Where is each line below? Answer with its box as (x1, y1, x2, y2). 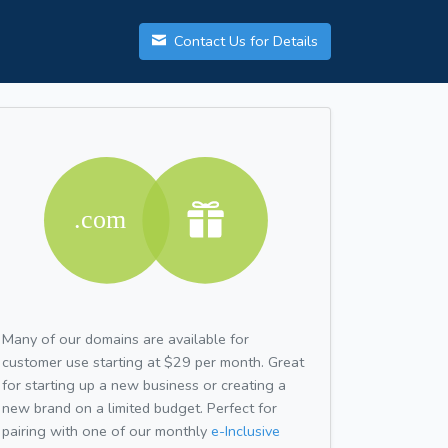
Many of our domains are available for (2, 328, 249, 349)
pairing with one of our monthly (2, 420, 211, 441)
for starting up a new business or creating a (2, 374, 286, 395)
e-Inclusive (211, 420, 280, 441)
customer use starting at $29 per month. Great (2, 351, 304, 372)
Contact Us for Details (170, 31, 318, 52)
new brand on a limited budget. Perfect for (2, 397, 277, 418)
